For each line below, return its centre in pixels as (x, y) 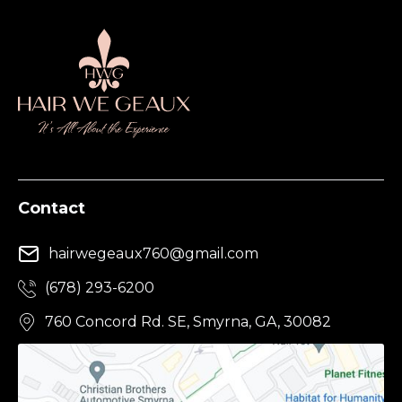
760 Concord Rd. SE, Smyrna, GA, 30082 (188, 322)
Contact (52, 209)
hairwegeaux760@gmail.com (153, 254)
